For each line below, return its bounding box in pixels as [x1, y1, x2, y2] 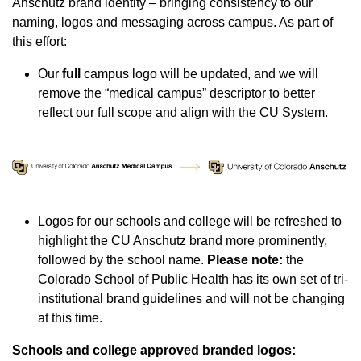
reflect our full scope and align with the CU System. [38, 105, 331, 119]
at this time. [38, 310, 102, 325]
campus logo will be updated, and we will [84, 66, 318, 81]
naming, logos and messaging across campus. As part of [12, 15, 333, 29]
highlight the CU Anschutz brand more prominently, [38, 233, 327, 247]
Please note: [207, 252, 283, 267]
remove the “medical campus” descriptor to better [38, 85, 315, 100]
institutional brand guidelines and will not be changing [38, 291, 345, 305]
